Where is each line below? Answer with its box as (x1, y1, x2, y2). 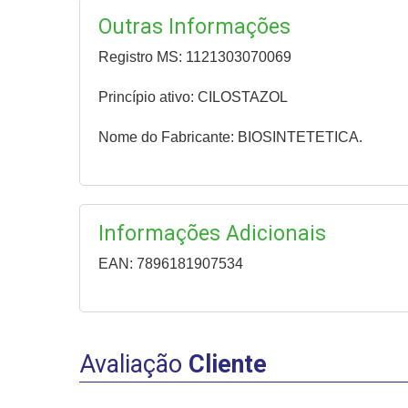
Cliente (182, 349, 267, 379)
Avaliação (79, 349, 182, 379)
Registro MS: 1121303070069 (98, 48, 291, 65)
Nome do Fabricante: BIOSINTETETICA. (98, 128, 362, 145)
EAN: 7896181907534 (98, 255, 243, 271)
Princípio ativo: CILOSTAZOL (98, 88, 288, 105)
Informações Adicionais (98, 220, 326, 246)
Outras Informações (98, 14, 291, 39)
